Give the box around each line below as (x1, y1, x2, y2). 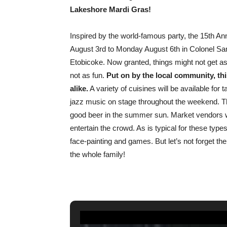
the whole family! (70, 150, 125, 159)
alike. (70, 84, 88, 93)
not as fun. (70, 71, 106, 80)
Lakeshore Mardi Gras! (70, 5, 151, 14)
